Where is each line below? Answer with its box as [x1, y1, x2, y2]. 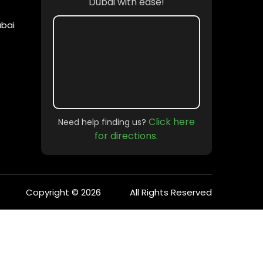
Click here [148, 114, 195, 129]
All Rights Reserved [130, 186, 212, 199]
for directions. [95, 129, 159, 143]
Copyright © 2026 [26, 186, 102, 199]
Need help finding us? [58, 116, 149, 128]
